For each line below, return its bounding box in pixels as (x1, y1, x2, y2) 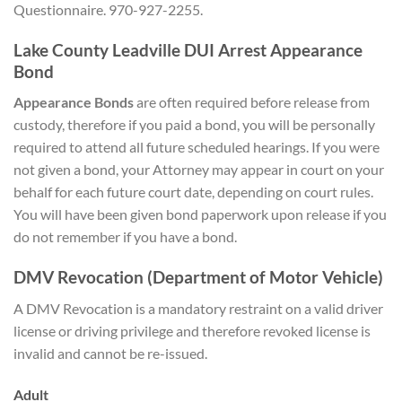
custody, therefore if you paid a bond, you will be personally (13, 116, 375, 134)
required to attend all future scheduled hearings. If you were (13, 138, 380, 156)
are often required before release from (134, 93, 370, 111)
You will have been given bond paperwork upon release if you (13, 205, 387, 223)
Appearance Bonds (13, 93, 134, 111)
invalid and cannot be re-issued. (13, 344, 207, 362)
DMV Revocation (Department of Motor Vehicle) (13, 267, 383, 288)
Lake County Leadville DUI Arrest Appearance (13, 39, 363, 60)
